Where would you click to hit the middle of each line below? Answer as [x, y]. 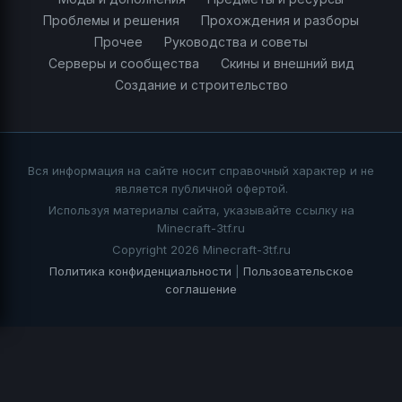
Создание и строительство [201, 85]
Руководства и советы [236, 42]
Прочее [118, 42]
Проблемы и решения [111, 21]
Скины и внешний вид [287, 64]
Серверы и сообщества [123, 64]
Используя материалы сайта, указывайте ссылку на [201, 210]
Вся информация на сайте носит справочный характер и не [201, 171]
